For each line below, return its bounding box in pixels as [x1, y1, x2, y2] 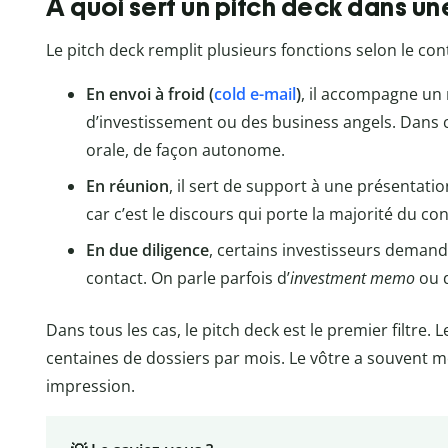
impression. [46, 374, 135, 397]
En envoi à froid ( [86, 82, 214, 105]
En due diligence [86, 238, 209, 261]
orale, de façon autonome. [86, 138, 285, 161]
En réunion [86, 174, 169, 197]
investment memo [290, 266, 415, 289]
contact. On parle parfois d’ [86, 266, 290, 289]
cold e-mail [214, 82, 296, 105]
